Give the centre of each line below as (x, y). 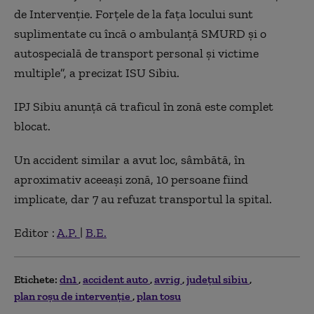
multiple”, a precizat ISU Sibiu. (97, 73)
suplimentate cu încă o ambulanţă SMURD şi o (140, 33)
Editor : (35, 232)
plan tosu (159, 296)
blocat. (32, 126)
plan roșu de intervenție (73, 296)
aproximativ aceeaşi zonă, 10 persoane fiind (131, 179)
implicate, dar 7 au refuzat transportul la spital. (143, 199)
